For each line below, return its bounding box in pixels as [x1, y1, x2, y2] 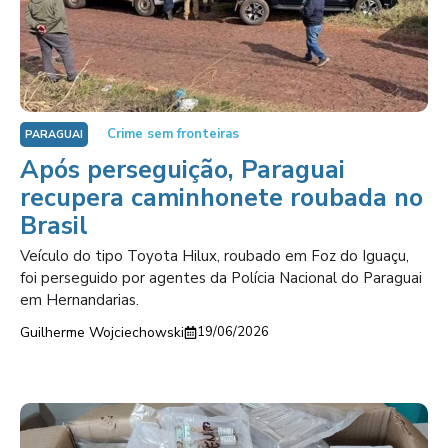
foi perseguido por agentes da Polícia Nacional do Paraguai [20, 268, 422, 288]
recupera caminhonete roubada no [20, 181, 423, 215]
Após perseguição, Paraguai [20, 153, 345, 187]
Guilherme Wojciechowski [20, 323, 184, 342]
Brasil [20, 209, 88, 243]
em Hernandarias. [20, 290, 139, 310]
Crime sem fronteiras [107, 125, 239, 143]
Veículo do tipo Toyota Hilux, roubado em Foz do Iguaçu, [20, 246, 409, 266]
